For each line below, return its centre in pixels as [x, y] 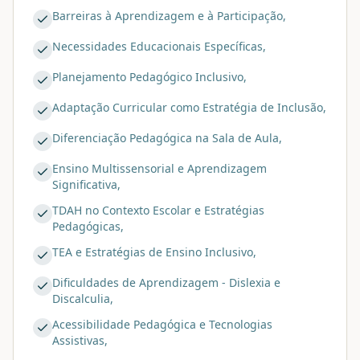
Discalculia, [83, 298]
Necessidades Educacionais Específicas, [159, 46]
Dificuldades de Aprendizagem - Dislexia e [166, 282]
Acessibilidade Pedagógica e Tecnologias [162, 324]
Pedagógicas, [88, 226]
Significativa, [86, 184]
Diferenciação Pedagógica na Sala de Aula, [167, 137]
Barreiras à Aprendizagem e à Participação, [169, 15]
